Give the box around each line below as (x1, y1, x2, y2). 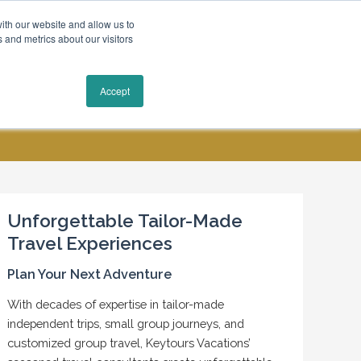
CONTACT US (195, 89, 273, 102)
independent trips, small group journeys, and (7, 317, 245, 330)
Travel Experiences (7, 233, 173, 254)
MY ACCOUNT (82, 89, 162, 102)
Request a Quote (189, 48, 291, 60)
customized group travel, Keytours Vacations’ (7, 336, 251, 350)
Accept (100, 84, 130, 98)
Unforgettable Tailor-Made (7, 210, 243, 231)
